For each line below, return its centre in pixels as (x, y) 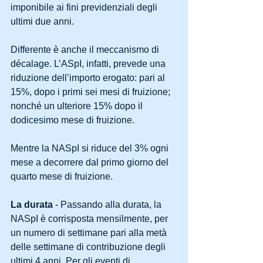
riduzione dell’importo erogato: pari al (89, 78)
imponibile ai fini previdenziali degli (85, 7)
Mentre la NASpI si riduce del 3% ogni (91, 148)
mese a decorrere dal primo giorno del (91, 162)
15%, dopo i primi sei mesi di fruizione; (92, 92)
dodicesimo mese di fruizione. (73, 120)
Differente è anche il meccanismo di (86, 50)
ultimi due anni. (42, 21)
